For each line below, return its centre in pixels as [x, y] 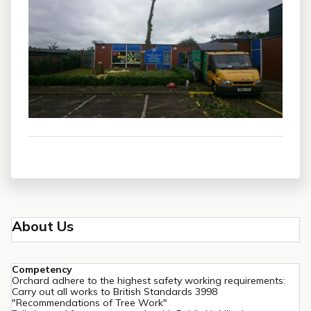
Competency [42, 269]
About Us [43, 226]
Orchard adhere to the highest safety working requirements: [149, 280]
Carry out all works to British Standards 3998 [115, 291]
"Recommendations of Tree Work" [90, 302]
